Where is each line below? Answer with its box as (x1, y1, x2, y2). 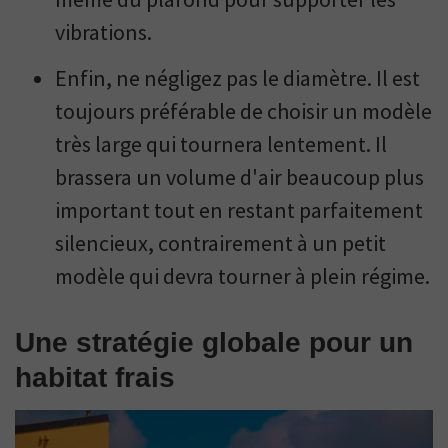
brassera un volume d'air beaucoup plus (55, 163, 424, 192)
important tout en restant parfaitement (55, 196, 423, 225)
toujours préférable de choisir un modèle (55, 97, 432, 126)
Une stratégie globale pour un (15, 327, 413, 359)
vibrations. (55, 18, 152, 47)
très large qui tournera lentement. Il (55, 130, 387, 159)
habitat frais (15, 362, 175, 394)
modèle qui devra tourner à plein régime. (55, 262, 430, 291)
